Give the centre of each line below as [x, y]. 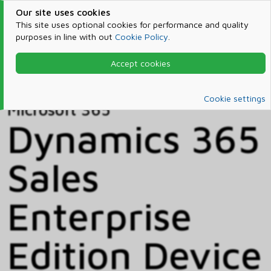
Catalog [39, 81]
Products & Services [96, 67]
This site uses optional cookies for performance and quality [132, 24]
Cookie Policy [141, 37]
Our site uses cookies [63, 12]
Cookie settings [235, 99]
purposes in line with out [65, 37]
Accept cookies [140, 63]
